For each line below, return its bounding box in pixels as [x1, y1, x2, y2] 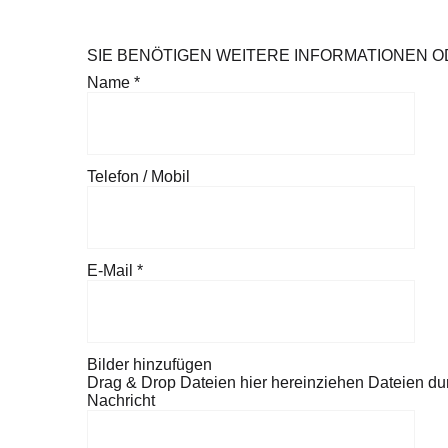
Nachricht [87, 392, 155, 410]
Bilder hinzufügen [87, 356, 212, 374]
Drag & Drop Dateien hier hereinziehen [87, 374, 364, 392]
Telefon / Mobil [87, 168, 190, 186]
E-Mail [87, 262, 137, 280]
